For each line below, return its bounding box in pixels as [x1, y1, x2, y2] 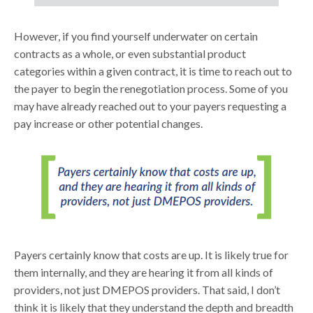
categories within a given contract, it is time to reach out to [14, 64, 293, 78]
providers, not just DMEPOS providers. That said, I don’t [14, 282, 281, 296]
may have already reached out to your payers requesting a [14, 99, 287, 112]
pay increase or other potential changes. [14, 116, 203, 130]
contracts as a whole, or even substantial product [14, 46, 247, 60]
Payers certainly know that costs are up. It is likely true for [14, 247, 289, 261]
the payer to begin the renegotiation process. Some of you [14, 81, 289, 95]
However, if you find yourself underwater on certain [14, 29, 259, 43]
